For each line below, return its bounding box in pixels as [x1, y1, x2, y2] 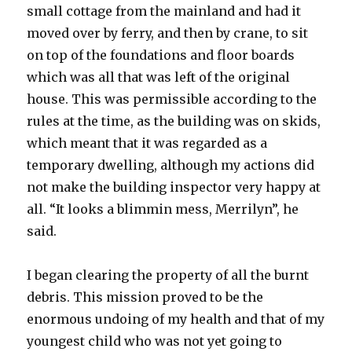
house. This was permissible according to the [27, 90, 317, 107]
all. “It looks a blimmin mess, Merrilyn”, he [27, 200, 299, 217]
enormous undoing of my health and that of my [27, 310, 325, 327]
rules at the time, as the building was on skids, [27, 112, 321, 129]
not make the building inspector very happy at [27, 178, 321, 195]
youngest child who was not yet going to [27, 332, 283, 349]
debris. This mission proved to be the [27, 288, 264, 305]
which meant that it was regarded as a [27, 134, 268, 151]
